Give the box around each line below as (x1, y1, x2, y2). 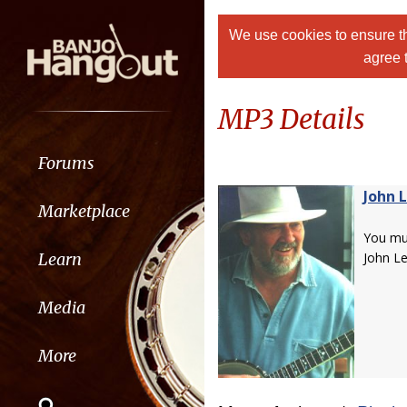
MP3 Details (218, 102, 365, 136)
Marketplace (37, 200, 130, 222)
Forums (37, 152, 94, 174)
